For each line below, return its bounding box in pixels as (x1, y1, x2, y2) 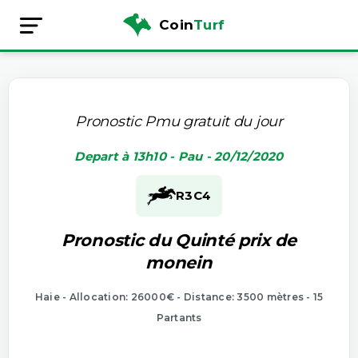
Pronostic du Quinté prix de (62, 229, 296, 250)
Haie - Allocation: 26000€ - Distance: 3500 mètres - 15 (34, 290, 324, 303)
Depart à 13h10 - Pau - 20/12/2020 (74, 148, 284, 164)
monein (145, 252, 213, 272)
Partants (156, 311, 202, 324)
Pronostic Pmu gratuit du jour (75, 112, 283, 130)
